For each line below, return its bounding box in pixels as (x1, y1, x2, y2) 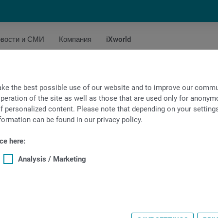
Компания (59, 35, 91, 44)
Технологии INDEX (40, 105, 178, 125)
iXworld (106, 35, 131, 44)
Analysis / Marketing (18, 154, 86, 163)
